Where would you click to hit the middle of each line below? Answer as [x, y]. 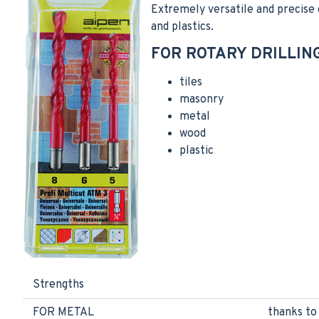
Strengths [58, 285]
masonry [202, 100]
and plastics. [182, 27]
